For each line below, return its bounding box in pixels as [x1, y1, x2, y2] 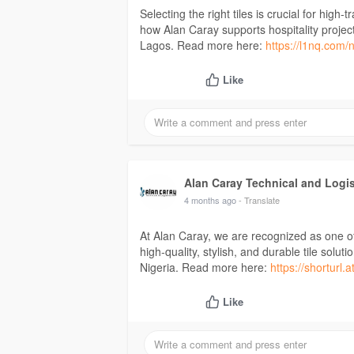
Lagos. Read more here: [140, 37, 265, 54]
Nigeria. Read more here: [140, 259, 270, 276]
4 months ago [184, 194, 236, 207]
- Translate [239, 194, 280, 207]
